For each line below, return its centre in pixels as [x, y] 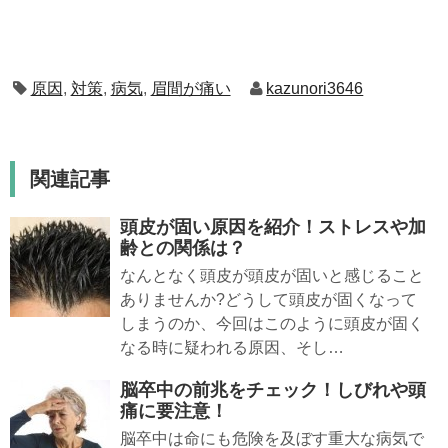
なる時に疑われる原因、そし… [232, 348]
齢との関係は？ [183, 248]
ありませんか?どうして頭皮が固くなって [268, 300]
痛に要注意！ [174, 411]
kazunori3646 [315, 89]
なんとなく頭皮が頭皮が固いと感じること [272, 276]
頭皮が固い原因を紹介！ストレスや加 [273, 227]
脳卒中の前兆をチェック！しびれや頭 [273, 390]
